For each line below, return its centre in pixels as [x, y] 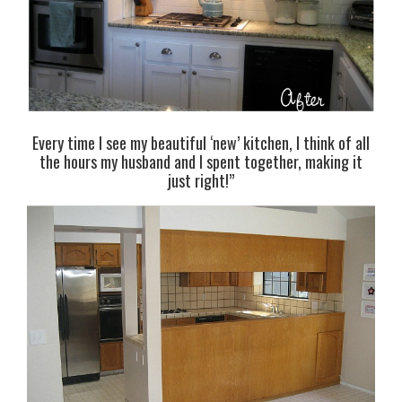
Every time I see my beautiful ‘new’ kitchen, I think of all [201, 143]
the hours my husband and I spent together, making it [201, 162]
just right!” [201, 181]
